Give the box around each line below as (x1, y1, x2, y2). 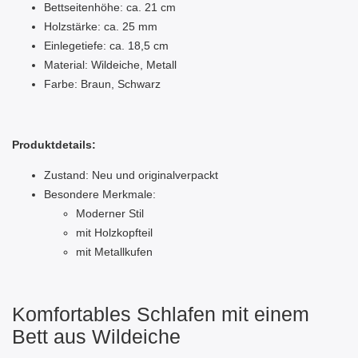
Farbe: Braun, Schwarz (44, 78, 161, 91)
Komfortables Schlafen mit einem (12, 303, 309, 326)
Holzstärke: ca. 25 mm (44, 20, 157, 34)
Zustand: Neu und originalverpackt (44, 169, 218, 182)
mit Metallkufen (76, 245, 153, 259)
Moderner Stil (76, 207, 144, 221)
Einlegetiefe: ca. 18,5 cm (44, 39, 169, 53)
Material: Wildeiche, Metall (44, 58, 177, 72)
